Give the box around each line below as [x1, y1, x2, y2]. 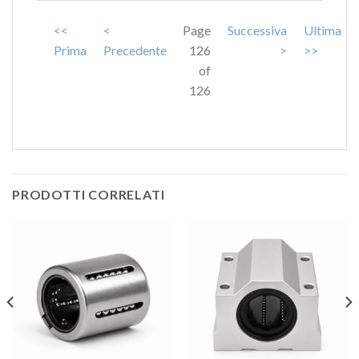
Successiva [228, 22, 288, 38]
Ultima [303, 22, 341, 38]
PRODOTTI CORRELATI [12, 186, 165, 202]
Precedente [103, 42, 167, 58]
